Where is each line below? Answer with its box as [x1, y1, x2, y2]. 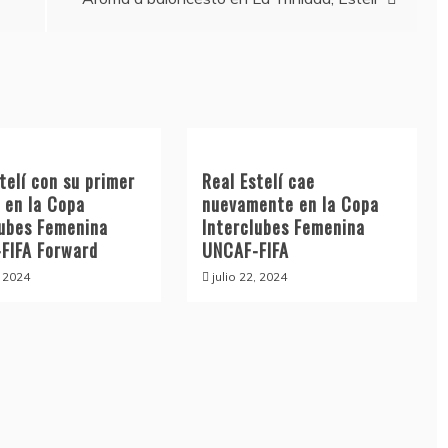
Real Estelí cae [201, 168, 315, 194]
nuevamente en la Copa [201, 191, 379, 217]
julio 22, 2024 [211, 269, 287, 284]
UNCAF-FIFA [201, 237, 289, 263]
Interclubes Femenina [201, 214, 365, 240]
